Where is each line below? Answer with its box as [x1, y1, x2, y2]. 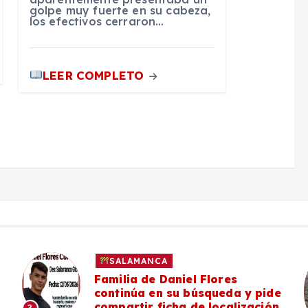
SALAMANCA [109, 255, 168, 266]
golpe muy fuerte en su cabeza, [29, 3, 211, 18]
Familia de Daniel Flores [94, 272, 237, 286]
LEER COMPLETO [43, 67, 148, 82]
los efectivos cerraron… [29, 14, 164, 29]
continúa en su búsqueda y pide [94, 285, 281, 300]
